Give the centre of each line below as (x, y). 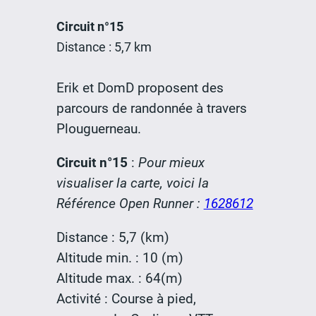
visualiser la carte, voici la (132, 183)
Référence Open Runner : (130, 203)
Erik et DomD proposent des (140, 87)
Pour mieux (171, 162)
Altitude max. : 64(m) (119, 278)
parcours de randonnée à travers (151, 108)
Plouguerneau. (98, 128)
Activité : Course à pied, (126, 298)
